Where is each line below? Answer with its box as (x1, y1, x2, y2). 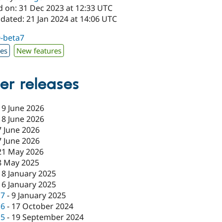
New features (16, 45, 62, 55)
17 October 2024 (11, 201, 74, 212)
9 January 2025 (11, 190, 66, 201)
